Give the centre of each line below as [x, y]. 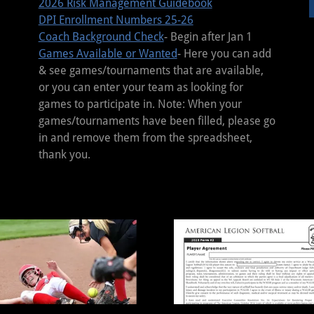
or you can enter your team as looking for [141, 87]
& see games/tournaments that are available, [151, 70]
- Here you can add [224, 54]
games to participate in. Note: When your [140, 104]
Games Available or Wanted [108, 54]
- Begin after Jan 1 [208, 37]
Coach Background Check [101, 37]
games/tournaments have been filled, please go [157, 121]
